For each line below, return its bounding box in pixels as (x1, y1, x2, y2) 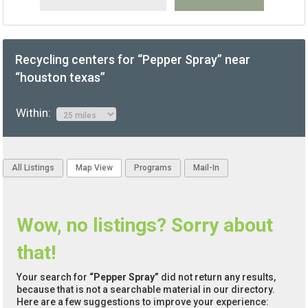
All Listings (12, 163, 55, 173)
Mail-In (193, 163, 220, 173)
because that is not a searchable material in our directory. (16, 284, 276, 296)
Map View (76, 163, 113, 173)
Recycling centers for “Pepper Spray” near (15, 52, 251, 67)
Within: (15, 106, 56, 120)
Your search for (16, 272, 90, 283)
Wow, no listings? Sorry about (16, 214, 274, 237)
